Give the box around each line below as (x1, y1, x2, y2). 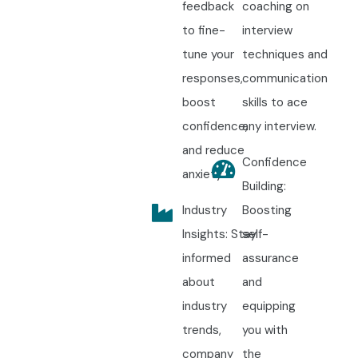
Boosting (241, 202, 292, 219)
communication (241, 70, 328, 87)
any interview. (241, 118, 316, 135)
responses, (181, 70, 243, 87)
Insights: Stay (181, 226, 257, 243)
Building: (241, 178, 286, 195)
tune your (181, 46, 234, 63)
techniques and (241, 46, 328, 63)
